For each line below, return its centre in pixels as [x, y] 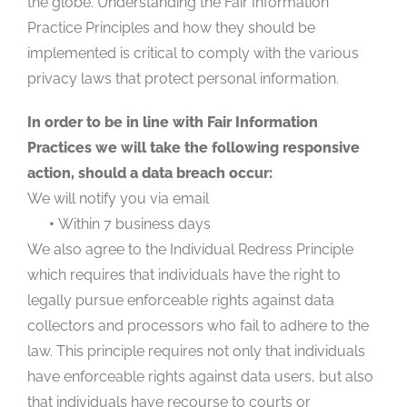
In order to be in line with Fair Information [173, 122]
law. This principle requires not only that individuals [196, 351]
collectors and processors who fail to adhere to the [198, 325]
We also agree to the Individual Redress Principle [190, 249]
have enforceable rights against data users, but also [200, 376]
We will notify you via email [118, 198]
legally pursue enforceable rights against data [181, 300]
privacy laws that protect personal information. [183, 78]
